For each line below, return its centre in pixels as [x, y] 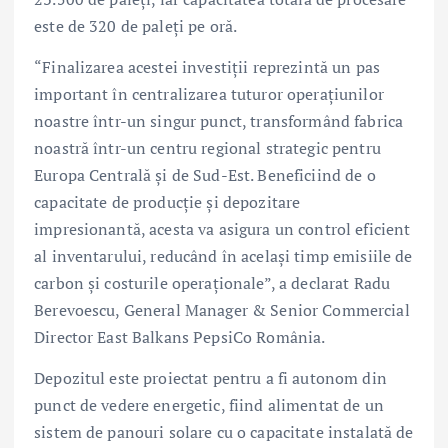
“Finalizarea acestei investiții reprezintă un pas [207, 67]
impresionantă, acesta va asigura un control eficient [222, 229]
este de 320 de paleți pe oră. [136, 25]
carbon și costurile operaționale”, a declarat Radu [212, 283]
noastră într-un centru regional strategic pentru [207, 148]
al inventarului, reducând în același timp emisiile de [223, 256]
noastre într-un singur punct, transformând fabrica [219, 121]
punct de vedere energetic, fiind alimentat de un [209, 405]
